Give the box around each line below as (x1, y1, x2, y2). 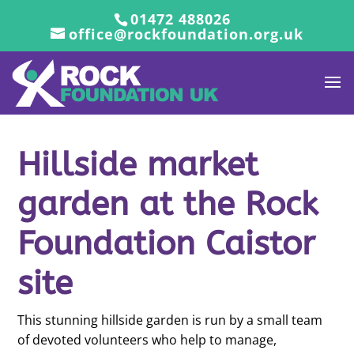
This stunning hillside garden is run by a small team (17, 311, 322, 329)
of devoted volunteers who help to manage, (17, 331, 277, 348)
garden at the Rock (17, 184, 318, 224)
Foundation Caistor (17, 224, 315, 263)
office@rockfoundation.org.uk (69, 24, 303, 43)
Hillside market (17, 145, 258, 184)
